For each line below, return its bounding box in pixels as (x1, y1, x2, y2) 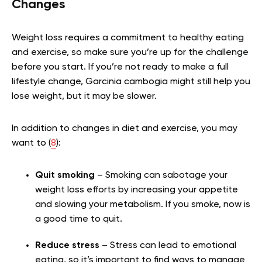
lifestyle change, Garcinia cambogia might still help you (12, 77, 250, 87)
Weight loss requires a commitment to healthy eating (12, 33, 244, 43)
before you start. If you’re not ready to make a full (12, 62, 229, 72)
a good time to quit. (35, 214, 122, 224)
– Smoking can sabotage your (95, 170, 227, 180)
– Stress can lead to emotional (99, 240, 236, 250)
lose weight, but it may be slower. (12, 91, 157, 101)
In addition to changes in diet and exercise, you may (12, 123, 237, 133)
